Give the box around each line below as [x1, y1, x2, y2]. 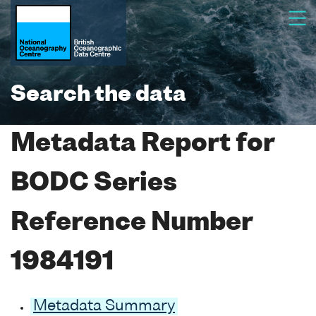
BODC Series [11, 171, 177, 196]
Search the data [11, 85, 186, 106]
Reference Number [11, 211, 253, 236]
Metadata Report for [11, 132, 274, 157]
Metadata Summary [33, 298, 175, 314]
